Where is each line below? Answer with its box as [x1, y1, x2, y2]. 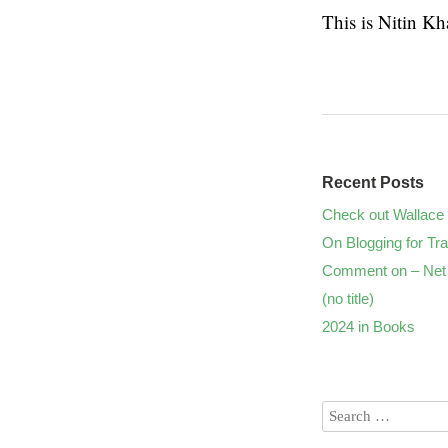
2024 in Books [322, 318, 415, 335]
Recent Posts [322, 174, 424, 191]
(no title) [322, 290, 374, 307]
